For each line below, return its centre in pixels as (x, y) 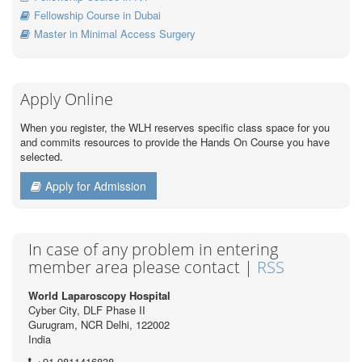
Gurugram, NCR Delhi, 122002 (99, 324)
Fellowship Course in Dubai (97, 15)
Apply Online (67, 99)
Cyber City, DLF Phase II (87, 309)
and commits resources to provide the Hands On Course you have (175, 141)
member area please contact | (143, 267)
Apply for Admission (96, 185)
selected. (42, 156)
